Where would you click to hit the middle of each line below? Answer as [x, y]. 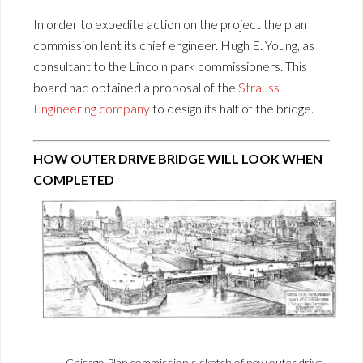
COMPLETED [74, 179]
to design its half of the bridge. [232, 108]
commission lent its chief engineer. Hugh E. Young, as [174, 45]
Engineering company [92, 108]
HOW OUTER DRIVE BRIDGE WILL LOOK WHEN [178, 158]
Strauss [259, 87]
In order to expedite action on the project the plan [170, 23]
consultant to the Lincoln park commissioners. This [170, 66]
